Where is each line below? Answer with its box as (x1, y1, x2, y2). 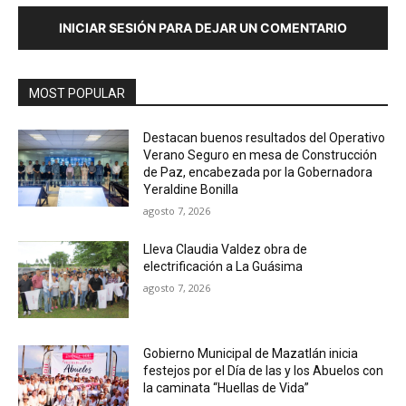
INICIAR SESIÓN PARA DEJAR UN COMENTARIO (59, 19, 347, 35)
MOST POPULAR (29, 85, 125, 101)
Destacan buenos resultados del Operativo (143, 130, 386, 145)
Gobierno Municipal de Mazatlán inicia (143, 346, 359, 362)
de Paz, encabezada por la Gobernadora (143, 164, 373, 179)
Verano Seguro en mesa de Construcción (143, 147, 378, 162)
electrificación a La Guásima (143, 258, 304, 274)
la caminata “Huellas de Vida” (143, 381, 310, 396)
